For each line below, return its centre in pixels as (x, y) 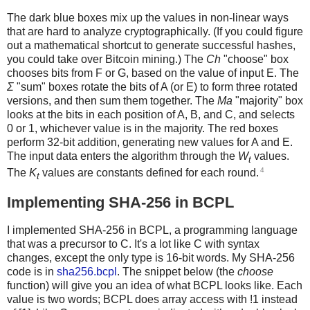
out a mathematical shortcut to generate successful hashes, (151, 46)
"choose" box (255, 60)
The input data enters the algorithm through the (122, 156)
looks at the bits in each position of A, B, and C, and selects (151, 115)
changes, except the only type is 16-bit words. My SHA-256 (151, 257)
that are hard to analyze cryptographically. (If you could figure (155, 32)
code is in (32, 271)
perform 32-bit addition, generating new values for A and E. (150, 143)
